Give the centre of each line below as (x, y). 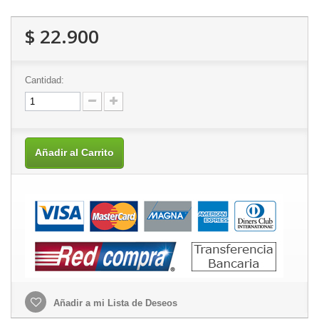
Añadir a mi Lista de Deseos (114, 303)
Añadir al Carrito (74, 152)
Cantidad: (45, 80)
